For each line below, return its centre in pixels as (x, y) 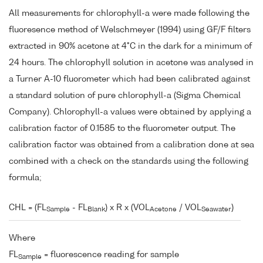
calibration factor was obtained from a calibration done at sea (131, 145)
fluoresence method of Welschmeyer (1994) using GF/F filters (130, 30)
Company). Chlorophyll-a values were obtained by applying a (130, 112)
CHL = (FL (28, 208)
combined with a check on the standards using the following (129, 161)
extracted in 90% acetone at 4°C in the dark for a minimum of (130, 46)
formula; (25, 178)
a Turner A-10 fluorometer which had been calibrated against (129, 79)
